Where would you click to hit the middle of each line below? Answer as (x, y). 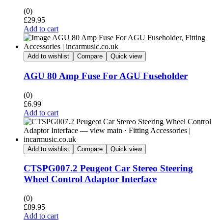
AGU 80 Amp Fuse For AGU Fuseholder (106, 76)
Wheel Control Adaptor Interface (90, 179)
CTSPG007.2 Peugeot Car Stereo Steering (108, 168)
